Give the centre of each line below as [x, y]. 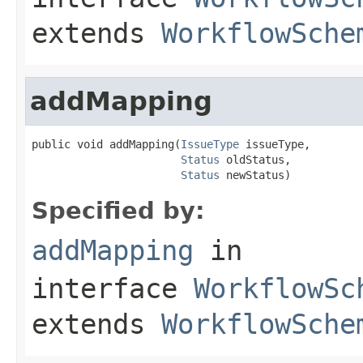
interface [113, 288]
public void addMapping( [106, 144]
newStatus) [255, 175]
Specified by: [118, 210]
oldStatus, [255, 159]
